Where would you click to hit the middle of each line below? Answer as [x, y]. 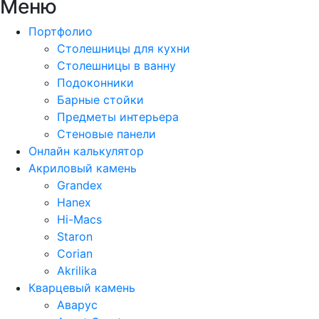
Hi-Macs [79, 219]
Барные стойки [100, 99]
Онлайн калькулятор [86, 151]
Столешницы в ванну [116, 65]
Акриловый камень [83, 168]
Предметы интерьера [118, 116]
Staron [75, 236]
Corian [75, 253]
